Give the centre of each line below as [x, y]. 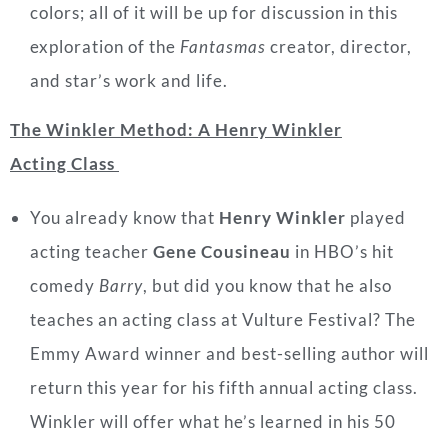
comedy [64, 285]
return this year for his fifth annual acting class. [224, 387]
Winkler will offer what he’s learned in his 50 [213, 421]
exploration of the [105, 46]
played [376, 217]
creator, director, [339, 46]
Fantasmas [223, 46]
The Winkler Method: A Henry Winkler [176, 129]
